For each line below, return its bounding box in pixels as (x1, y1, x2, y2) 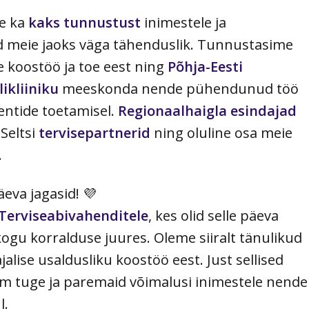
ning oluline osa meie (150, 123, 292, 143)
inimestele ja (141, 13, 226, 32)
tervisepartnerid (39, 123, 150, 143)
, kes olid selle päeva (148, 206, 279, 226)
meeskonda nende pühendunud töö (59, 79, 299, 99)
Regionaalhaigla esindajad (118, 101, 297, 121)
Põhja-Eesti (168, 57, 243, 77)
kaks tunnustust (28, 13, 141, 32)
